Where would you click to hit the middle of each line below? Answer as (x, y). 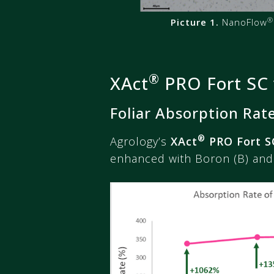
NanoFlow (243, 22)
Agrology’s (140, 142)
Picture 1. (195, 22)
